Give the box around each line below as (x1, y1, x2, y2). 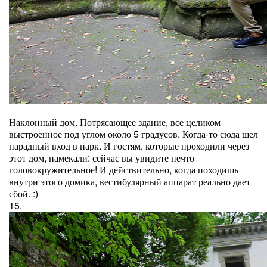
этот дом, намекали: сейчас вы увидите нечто (9, 151, 194, 164)
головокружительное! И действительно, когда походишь (9, 163, 238, 176)
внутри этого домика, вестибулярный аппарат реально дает (9, 175, 250, 188)
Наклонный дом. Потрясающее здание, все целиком (9, 115, 221, 129)
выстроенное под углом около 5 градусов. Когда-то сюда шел (9, 127, 258, 141)
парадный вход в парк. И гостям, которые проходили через (9, 139, 249, 153)
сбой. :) (9, 187, 38, 200)
